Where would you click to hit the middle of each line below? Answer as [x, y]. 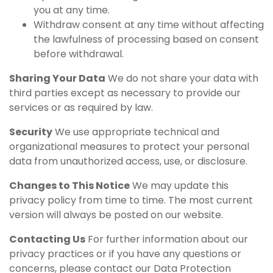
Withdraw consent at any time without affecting [149, 24]
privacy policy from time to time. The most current [131, 200]
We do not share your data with [182, 78]
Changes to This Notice [69, 185]
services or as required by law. [81, 107]
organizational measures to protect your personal [129, 146]
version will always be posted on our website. [116, 214]
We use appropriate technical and [136, 132]
